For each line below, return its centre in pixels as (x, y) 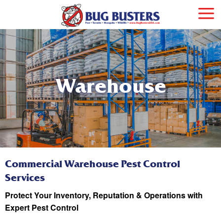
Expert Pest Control (42, 207)
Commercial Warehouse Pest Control (92, 164)
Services (25, 178)
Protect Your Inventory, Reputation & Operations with (104, 195)
